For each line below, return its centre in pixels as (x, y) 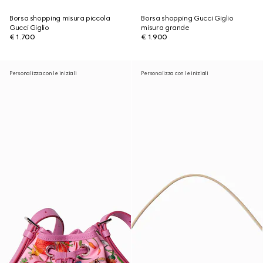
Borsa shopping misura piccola (60, 18)
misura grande (165, 28)
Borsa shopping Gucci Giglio (187, 18)
